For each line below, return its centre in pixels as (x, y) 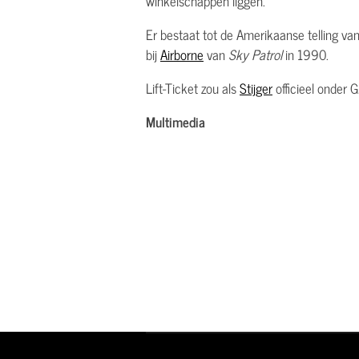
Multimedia (175, 122)
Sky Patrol (255, 54)
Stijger (256, 88)
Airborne (182, 54)
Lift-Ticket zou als (193, 88)
